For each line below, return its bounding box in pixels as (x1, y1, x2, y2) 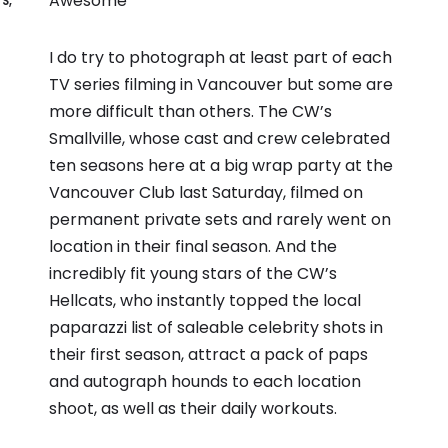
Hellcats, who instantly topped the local (49, 288, 361, 312)
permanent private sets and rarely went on (49, 207, 391, 231)
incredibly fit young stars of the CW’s (49, 261, 337, 285)
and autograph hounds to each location (49, 369, 361, 393)
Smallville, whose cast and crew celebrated (49, 126, 390, 150)
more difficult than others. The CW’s (49, 99, 332, 123)
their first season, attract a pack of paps (49, 342, 368, 366)
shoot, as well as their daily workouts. (49, 396, 337, 420)
